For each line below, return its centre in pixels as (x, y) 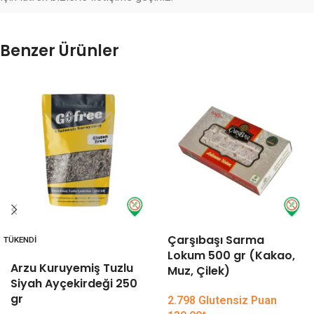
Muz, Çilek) (199, 271)
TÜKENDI (20, 239)
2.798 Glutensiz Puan (222, 300)
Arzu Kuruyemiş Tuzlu (72, 268)
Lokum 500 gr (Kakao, (231, 255)
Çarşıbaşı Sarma (216, 240)
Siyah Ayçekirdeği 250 (74, 284)
